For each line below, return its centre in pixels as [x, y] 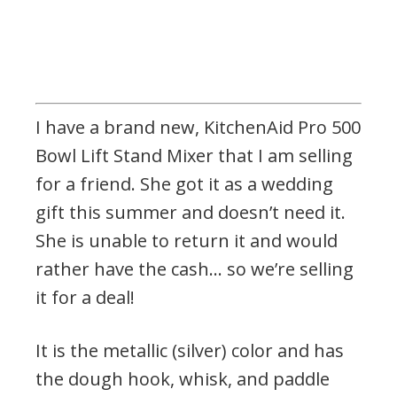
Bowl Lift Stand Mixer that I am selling [194, 155]
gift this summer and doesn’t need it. [191, 212]
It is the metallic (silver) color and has [190, 350]
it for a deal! [85, 297]
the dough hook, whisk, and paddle [183, 378]
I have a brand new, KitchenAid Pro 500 [198, 127]
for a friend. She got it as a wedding [184, 183]
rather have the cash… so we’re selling [195, 269]
